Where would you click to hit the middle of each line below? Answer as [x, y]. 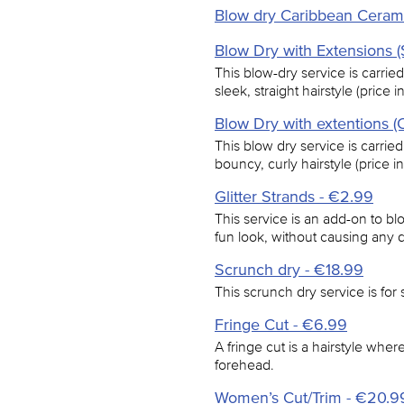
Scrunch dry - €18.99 [289, 270]
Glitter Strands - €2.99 [294, 197]
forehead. [244, 364]
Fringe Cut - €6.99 [281, 325]
